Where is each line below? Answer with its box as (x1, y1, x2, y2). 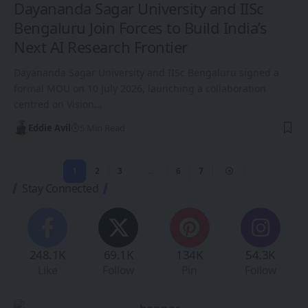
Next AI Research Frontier (14, 36, 188, 58)
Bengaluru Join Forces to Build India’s (14, 17, 267, 38)
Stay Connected (22, 181, 98, 197)
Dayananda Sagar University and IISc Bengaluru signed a (14, 66, 279, 80)
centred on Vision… (14, 98, 102, 111)
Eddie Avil (27, 122, 71, 135)
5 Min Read (79, 122, 125, 135)
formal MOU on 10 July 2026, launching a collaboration (14, 82, 266, 96)
